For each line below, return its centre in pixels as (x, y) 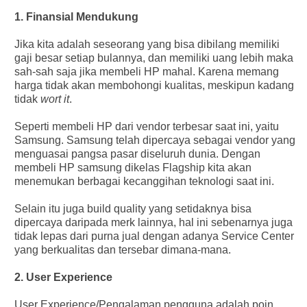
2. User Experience (63, 277)
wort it (54, 99)
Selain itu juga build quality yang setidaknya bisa (133, 208)
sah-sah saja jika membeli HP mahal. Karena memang (146, 71)
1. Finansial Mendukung (76, 16)
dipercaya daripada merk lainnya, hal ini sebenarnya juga (153, 222)
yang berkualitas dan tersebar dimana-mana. (122, 249)
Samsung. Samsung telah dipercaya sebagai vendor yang (155, 140)
